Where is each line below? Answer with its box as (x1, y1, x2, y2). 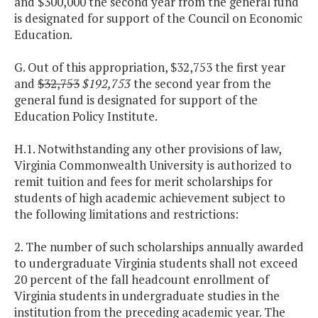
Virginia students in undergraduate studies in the (14, 287, 280, 305)
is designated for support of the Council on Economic (14, 10, 302, 27)
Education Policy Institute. (14, 108, 158, 125)
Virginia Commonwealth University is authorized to (14, 157, 292, 174)
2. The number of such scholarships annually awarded (14, 238, 304, 256)
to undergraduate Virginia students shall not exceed (14, 255, 298, 272)
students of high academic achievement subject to (14, 190, 285, 207)
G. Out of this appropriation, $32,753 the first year (14, 59, 285, 76)
